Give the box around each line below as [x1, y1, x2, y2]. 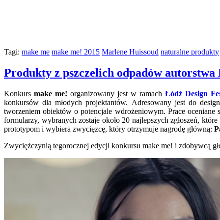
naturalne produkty [161, 47, 219, 56]
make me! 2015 [52, 47, 100, 56]
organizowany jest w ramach [67, 89, 165, 98]
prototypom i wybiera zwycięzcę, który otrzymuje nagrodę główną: [4, 124, 214, 133]
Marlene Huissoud [102, 47, 159, 56]
